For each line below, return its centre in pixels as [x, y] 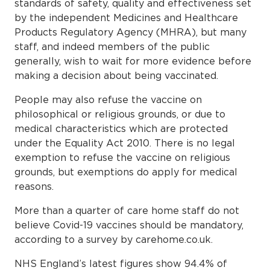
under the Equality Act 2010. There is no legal [125, 143]
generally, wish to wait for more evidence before [133, 61]
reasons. [36, 186]
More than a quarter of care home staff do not [127, 210]
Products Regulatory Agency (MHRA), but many [130, 32]
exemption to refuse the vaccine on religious [122, 157]
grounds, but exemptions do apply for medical [126, 171]
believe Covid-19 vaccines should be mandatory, [129, 224]
